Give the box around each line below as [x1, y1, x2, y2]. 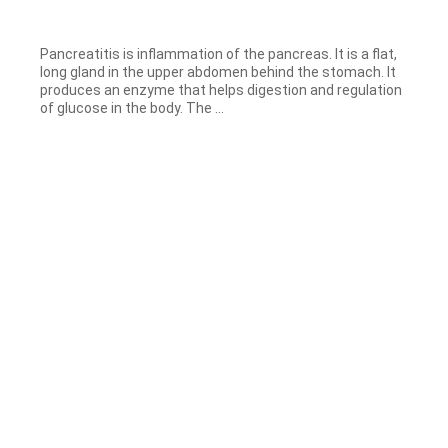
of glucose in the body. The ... [40, 99, 224, 116]
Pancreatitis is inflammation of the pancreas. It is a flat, [40, 45, 397, 62]
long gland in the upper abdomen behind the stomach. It [40, 63, 396, 80]
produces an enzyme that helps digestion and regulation [40, 81, 402, 98]
